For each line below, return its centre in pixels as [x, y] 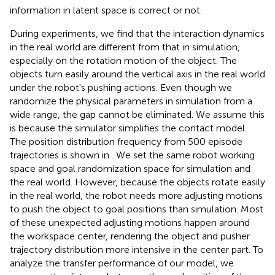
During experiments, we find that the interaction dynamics [137, 33]
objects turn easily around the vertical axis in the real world [137, 74]
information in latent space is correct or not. [106, 10]
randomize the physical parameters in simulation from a [131, 101]
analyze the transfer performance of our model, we [122, 263]
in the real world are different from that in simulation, [125, 47]
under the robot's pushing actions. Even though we [121, 87]
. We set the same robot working [183, 155]
